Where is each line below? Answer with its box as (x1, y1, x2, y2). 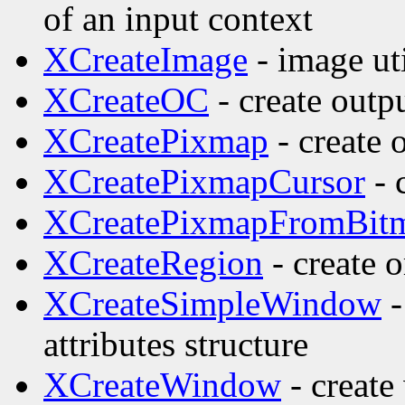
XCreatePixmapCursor (43, 162, 365, 202)
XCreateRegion (43, 243, 263, 283)
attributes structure (43, 325, 308, 364)
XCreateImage (43, 40, 248, 80)
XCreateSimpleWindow (43, 284, 381, 324)
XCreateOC (43, 80, 209, 120)
